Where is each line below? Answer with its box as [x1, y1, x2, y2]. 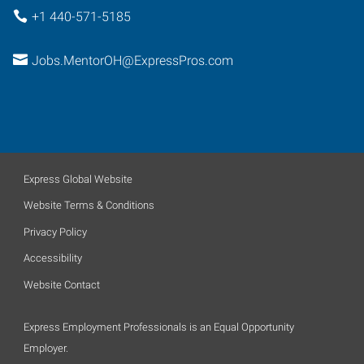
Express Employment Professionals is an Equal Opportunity [24, 320, 294, 333]
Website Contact [24, 278, 100, 291]
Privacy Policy [24, 225, 87, 238]
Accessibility [24, 252, 82, 264]
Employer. [24, 341, 68, 354]
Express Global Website [24, 172, 132, 185]
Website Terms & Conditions [24, 199, 154, 211]
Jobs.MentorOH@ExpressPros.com [31, 53, 233, 68]
